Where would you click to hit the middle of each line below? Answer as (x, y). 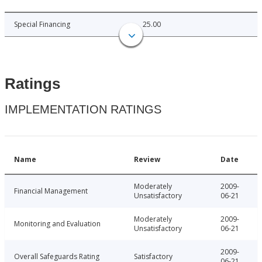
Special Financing (42, 25)
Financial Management (51, 191)
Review (147, 160)
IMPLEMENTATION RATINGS (83, 110)
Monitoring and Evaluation (57, 224)
